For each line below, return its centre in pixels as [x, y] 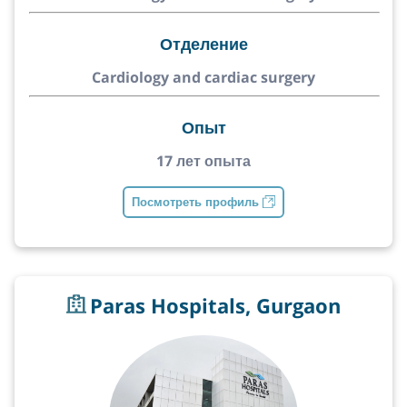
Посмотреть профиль [195, 202]
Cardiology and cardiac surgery [203, 77]
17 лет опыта [203, 160]
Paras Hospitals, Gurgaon [215, 305]
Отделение [203, 43]
